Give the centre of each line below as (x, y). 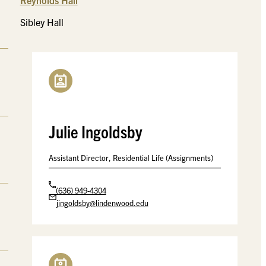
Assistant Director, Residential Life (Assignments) (131, 158)
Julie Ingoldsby (95, 131)
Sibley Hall (42, 22)
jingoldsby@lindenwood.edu (102, 203)
